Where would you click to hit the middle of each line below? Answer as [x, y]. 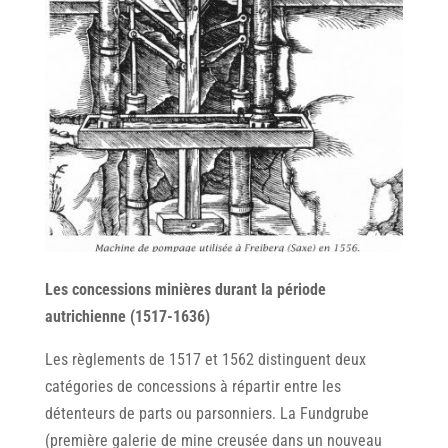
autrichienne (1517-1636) [127, 317]
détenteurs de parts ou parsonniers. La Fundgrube [206, 414]
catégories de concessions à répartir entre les [192, 387]
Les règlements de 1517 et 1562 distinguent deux [205, 360]
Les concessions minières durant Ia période [185, 290]
